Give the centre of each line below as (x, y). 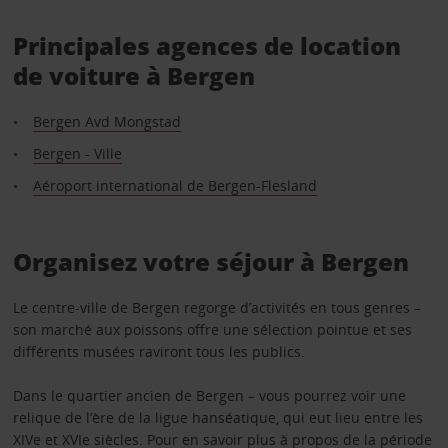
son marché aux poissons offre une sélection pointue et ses (212, 329)
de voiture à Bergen (133, 75)
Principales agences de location (206, 45)
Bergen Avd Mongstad (106, 121)
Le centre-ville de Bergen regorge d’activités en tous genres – (216, 307)
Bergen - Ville (77, 153)
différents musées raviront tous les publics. (158, 351)
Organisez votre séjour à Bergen (210, 261)
